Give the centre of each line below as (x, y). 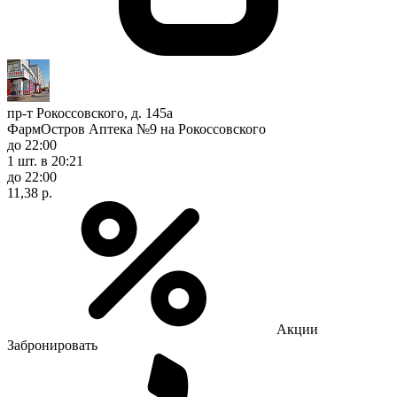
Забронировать (52, 345)
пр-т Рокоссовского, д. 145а (90, 113)
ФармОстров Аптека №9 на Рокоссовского (136, 128)
